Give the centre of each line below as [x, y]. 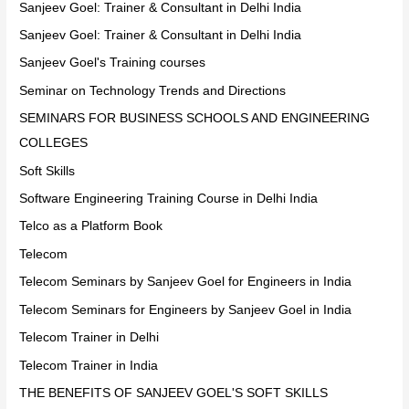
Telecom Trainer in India [89, 365]
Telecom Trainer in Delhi [89, 338]
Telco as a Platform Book [91, 226]
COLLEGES [54, 143]
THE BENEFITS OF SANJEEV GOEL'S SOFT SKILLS [174, 393]
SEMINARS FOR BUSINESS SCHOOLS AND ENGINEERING [195, 119]
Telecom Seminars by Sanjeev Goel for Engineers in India [186, 282]
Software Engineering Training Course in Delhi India [169, 199]
